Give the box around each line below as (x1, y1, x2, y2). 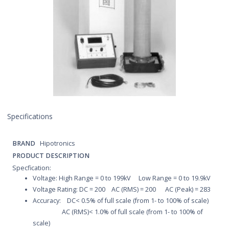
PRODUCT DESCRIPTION (12, 151, 89, 160)
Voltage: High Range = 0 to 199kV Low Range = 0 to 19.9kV (33, 173, 211, 182)
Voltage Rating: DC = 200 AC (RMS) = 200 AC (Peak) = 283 (33, 185, 211, 194)
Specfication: (12, 163, 51, 172)
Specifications (7, 111, 53, 121)
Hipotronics (38, 139, 75, 148)
